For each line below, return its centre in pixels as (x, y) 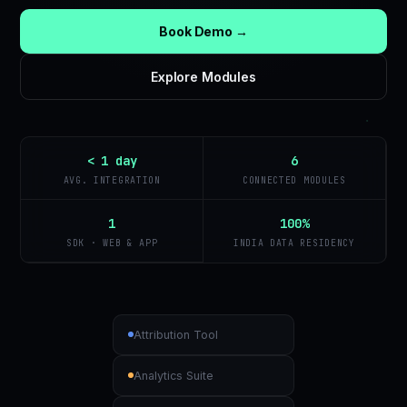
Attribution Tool (176, 334)
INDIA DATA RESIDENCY (294, 243)
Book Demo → (203, 31)
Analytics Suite (174, 375)
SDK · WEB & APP (112, 243)
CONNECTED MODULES (294, 180)
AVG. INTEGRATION (112, 180)
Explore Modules (203, 76)
